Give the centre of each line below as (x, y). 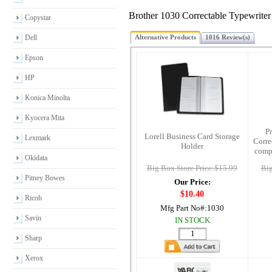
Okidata (36, 158)
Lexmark (38, 138)
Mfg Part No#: (184, 208)
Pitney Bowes (45, 178)
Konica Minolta (47, 98)
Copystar (38, 18)
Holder (192, 146)
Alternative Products (165, 37)
